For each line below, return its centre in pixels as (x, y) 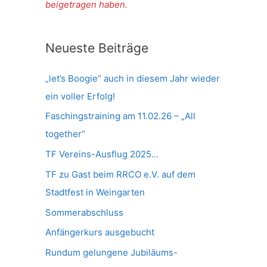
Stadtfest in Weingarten (95, 192)
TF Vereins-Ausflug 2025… (102, 154)
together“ (65, 134)
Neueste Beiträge (97, 48)
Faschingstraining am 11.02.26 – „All (120, 116)
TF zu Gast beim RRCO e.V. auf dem (120, 174)
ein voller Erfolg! (80, 96)
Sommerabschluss (84, 212)
